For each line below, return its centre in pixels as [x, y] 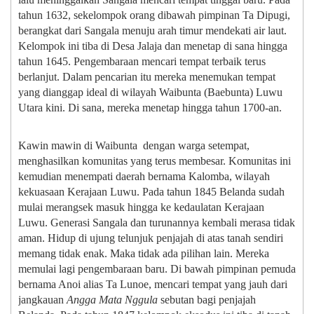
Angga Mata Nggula [112, 300]
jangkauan [42, 300]
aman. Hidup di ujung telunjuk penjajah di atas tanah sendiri [151, 238]
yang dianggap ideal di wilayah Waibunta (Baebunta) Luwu [150, 93]
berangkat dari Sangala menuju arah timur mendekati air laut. [152, 31]
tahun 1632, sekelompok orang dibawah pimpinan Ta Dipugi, [154, 15]
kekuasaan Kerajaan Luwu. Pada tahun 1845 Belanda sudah [151, 192]
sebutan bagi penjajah [207, 300]
